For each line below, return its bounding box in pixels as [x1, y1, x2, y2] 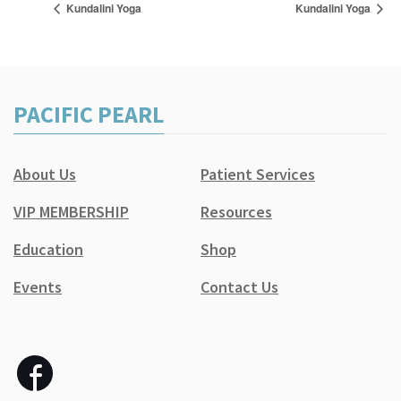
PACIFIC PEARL [13, 99, 164, 130]
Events [13, 277, 62, 298]
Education [13, 239, 83, 260]
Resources [200, 201, 272, 223]
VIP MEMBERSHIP [13, 201, 129, 223]
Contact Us [200, 277, 278, 298]
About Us [13, 164, 76, 185]
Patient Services [200, 164, 315, 185]
